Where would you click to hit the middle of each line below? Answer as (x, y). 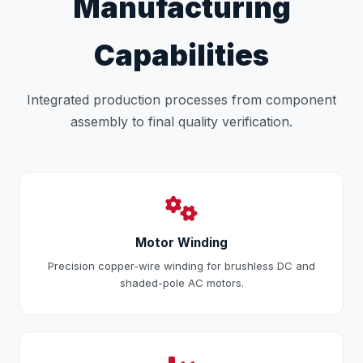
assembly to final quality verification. (181, 122)
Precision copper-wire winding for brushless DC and (181, 266)
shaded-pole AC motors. (181, 283)
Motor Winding (181, 243)
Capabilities (181, 56)
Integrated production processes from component (181, 100)
